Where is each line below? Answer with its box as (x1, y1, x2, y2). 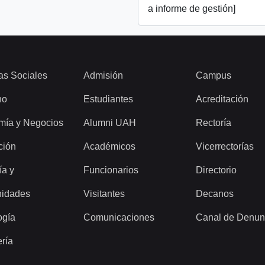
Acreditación (196, 94, 248, 105)
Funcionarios (83, 165, 138, 176)
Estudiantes (83, 94, 133, 105)
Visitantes (83, 189, 125, 199)
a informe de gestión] (148, 4, 236, 14)
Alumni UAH (83, 118, 136, 128)
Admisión (83, 70, 123, 81)
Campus (196, 70, 231, 81)
